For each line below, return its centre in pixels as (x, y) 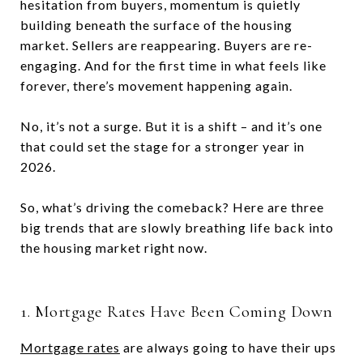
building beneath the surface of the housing (156, 25)
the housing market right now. (114, 248)
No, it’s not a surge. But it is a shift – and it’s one (171, 126)
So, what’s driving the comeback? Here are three (172, 207)
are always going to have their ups (228, 347)
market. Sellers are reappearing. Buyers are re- (167, 45)
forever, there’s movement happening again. (156, 85)
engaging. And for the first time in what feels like (173, 65)
